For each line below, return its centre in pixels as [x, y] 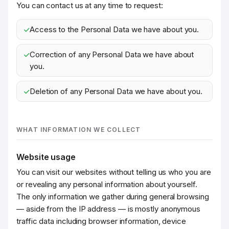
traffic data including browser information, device [101, 221]
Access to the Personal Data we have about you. [114, 29]
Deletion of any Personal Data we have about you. [116, 91]
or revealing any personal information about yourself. [107, 184]
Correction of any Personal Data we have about [112, 54]
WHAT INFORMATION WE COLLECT [79, 130]
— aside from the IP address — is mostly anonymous [109, 209]
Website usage [46, 157]
